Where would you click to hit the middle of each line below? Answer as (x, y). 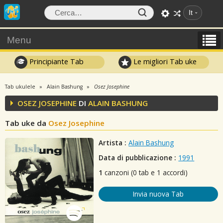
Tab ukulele (20, 87)
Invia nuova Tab (159, 194)
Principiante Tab (55, 61)
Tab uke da (27, 123)
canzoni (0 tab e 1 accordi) (145, 172)
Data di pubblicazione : (138, 158)
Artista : (113, 143)
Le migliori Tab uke (164, 61)
